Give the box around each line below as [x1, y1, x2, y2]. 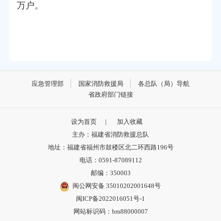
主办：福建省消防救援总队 [72, 131, 149, 139]
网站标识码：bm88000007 [73, 208, 148, 216]
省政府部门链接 [88, 90, 133, 98]
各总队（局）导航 [138, 79, 190, 87]
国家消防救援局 [78, 79, 123, 87]
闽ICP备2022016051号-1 [76, 195, 145, 203]
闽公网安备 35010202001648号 [73, 182, 161, 190]
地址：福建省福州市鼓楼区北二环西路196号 [47, 144, 174, 151]
